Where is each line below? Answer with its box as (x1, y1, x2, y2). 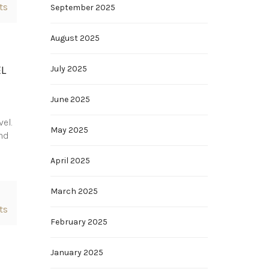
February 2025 (50, 217, 107, 227)
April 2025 (50, 156, 90, 166)
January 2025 (50, 247, 103, 258)
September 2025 (50, 2, 115, 13)
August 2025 (50, 33, 100, 43)
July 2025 (50, 64, 87, 74)
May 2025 (50, 125, 88, 135)
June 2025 (50, 94, 90, 104)
